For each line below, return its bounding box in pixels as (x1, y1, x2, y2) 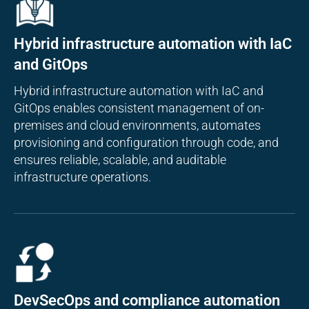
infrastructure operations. (14, 169, 151, 184)
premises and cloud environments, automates (14, 117, 261, 132)
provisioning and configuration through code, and (14, 134, 279, 150)
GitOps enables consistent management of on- (14, 100, 264, 115)
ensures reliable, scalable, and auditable (14, 152, 226, 167)
